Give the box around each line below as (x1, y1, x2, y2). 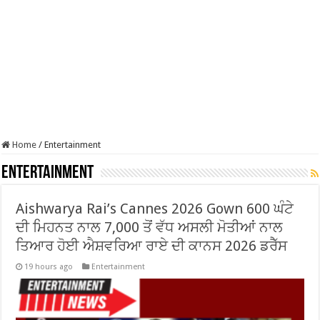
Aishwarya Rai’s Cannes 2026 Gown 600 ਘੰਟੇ (16, 200, 294, 217)
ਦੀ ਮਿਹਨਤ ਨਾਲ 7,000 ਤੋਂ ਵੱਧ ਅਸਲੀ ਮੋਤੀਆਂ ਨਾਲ (16, 219, 284, 236)
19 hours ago (24, 262, 74, 271)
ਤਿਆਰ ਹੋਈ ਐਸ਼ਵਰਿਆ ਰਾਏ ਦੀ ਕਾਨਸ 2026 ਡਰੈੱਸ (16, 237, 288, 254)
